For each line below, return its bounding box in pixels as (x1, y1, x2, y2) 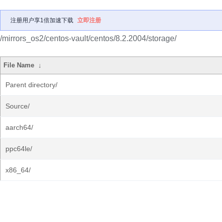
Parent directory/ (5, 81, 57, 89)
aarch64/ (5, 123, 33, 131)
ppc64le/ (5, 145, 32, 153)
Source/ (5, 102, 30, 110)
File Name (3, 61, 35, 69)
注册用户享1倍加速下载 (10, 17, 73, 24)
